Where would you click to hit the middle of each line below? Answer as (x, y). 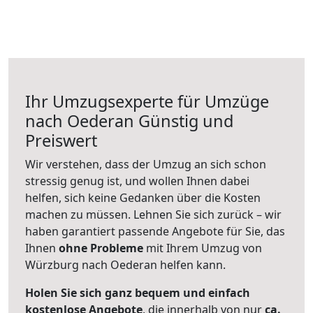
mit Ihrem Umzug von (203, 248)
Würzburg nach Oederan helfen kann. (125, 265)
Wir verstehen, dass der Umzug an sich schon (146, 164)
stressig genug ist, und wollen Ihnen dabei (137, 181)
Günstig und (184, 121)
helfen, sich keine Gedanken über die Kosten (143, 198)
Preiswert (61, 140)
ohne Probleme (101, 248)
